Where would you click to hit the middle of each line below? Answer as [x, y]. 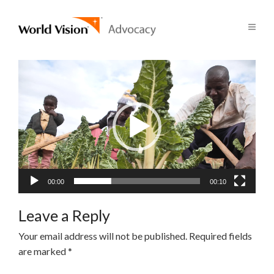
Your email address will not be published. [103, 236]
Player [33, 89]
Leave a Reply [64, 216]
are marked [43, 251]
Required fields [220, 236]
